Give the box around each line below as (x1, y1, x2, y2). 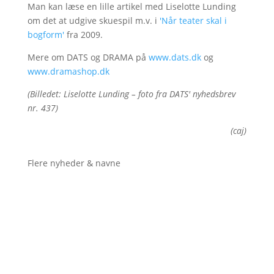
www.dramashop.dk (27, 65, 109, 78)
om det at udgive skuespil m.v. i (27, 15, 160, 27)
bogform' (27, 29, 64, 41)
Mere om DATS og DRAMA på (27, 51, 149, 64)
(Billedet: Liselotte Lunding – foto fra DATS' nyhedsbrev (27, 88, 235, 100)
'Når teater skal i (159, 15, 227, 27)
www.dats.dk (148, 51, 201, 64)
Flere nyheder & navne (27, 157, 120, 169)
